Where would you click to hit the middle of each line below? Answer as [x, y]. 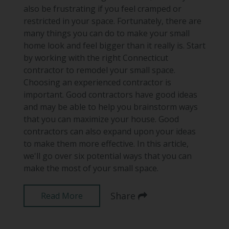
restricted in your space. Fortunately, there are [112, 21]
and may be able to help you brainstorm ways [110, 107]
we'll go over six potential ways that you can [107, 156]
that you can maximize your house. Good [101, 119]
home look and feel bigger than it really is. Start [114, 46]
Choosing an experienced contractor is [97, 83]
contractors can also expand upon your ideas [109, 132]
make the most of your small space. [91, 168]
